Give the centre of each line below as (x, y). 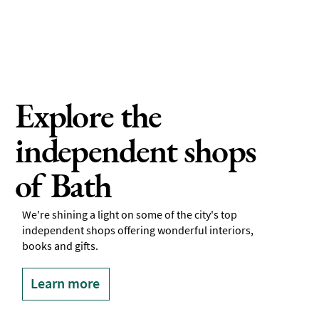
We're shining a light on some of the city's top (130, 214)
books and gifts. (62, 245)
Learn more (66, 283)
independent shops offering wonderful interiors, (138, 230)
